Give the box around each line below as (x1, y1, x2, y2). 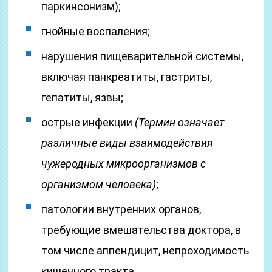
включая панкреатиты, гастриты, (41, 70, 212, 83)
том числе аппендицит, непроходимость (41, 244, 250, 257)
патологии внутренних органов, (41, 203, 202, 216)
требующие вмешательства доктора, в (41, 223, 242, 236)
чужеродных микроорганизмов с (41, 157, 206, 170)
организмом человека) (41, 178, 157, 191)
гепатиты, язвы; (41, 91, 124, 104)
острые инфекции (41, 116, 135, 129)
